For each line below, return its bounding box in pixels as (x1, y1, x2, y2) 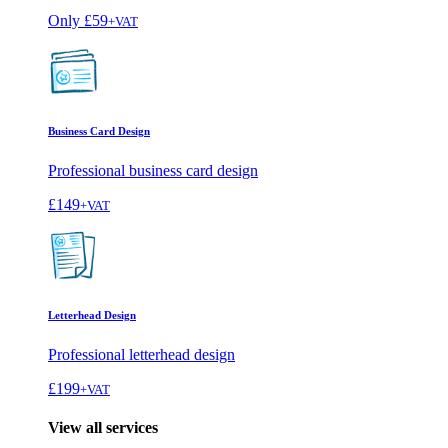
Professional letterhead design (48, 345, 235, 363)
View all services (48, 418, 158, 436)
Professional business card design (48, 161, 258, 179)
